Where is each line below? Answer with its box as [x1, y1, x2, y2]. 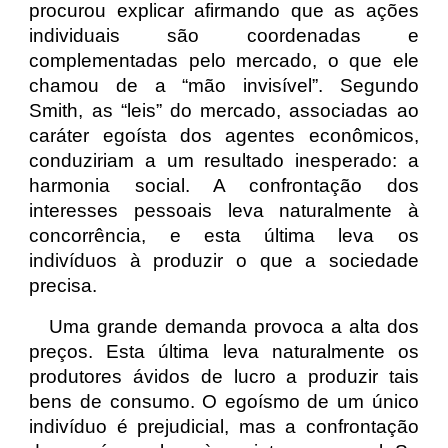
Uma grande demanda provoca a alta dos [49, 316, 419, 337]
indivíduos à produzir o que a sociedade [29, 250, 419, 271]
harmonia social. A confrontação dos [29, 175, 419, 196]
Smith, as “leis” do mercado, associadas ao [29, 100, 419, 121]
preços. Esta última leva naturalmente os [29, 341, 419, 362]
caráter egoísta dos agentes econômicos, [29, 125, 419, 146]
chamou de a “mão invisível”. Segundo [29, 75, 419, 96]
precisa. [29, 275, 98, 296]
